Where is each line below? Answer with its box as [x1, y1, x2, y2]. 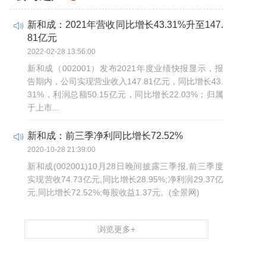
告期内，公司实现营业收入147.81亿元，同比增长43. [27, 77, 223, 86]
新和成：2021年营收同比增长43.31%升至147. [27, 20, 223, 30]
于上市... [27, 103, 59, 112]
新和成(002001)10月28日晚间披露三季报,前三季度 [27, 161, 223, 171]
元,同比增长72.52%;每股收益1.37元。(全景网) [27, 188, 199, 197]
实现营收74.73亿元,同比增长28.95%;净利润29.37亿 [27, 175, 223, 184]
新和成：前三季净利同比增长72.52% [27, 131, 183, 141]
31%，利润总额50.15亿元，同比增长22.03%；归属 [27, 90, 223, 99]
